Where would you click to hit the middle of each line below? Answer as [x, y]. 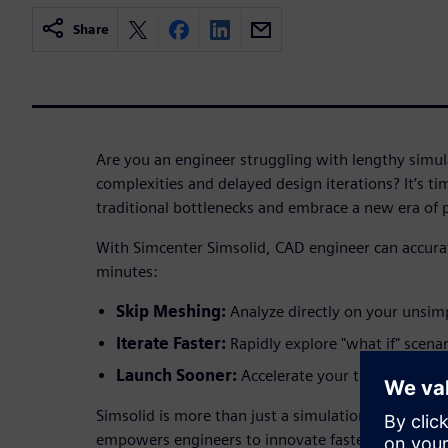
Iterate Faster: [173, 343]
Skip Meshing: [173, 311]
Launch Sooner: [176, 375]
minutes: [127, 271]
